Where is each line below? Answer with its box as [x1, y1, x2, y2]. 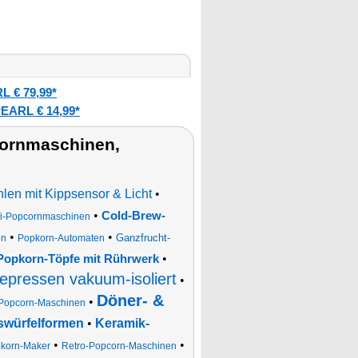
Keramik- [95, 316, 149, 330]
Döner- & [97, 292, 164, 309]
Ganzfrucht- [116, 232, 170, 244]
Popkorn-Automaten [18, 233, 105, 244]
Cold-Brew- [101, 209, 165, 222]
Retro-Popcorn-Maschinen [62, 340, 177, 352]
